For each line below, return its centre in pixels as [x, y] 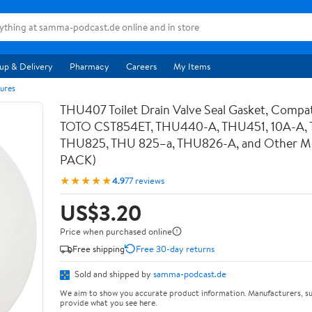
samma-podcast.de [190, 274]
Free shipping [99, 248]
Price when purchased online [116, 231]
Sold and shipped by [113, 274]
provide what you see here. [108, 302]
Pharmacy [89, 66]
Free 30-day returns [175, 248]
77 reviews [145, 180]
